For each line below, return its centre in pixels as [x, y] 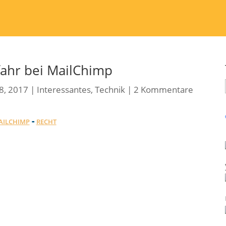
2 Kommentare [163, 89]
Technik [110, 89]
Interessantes [64, 89]
